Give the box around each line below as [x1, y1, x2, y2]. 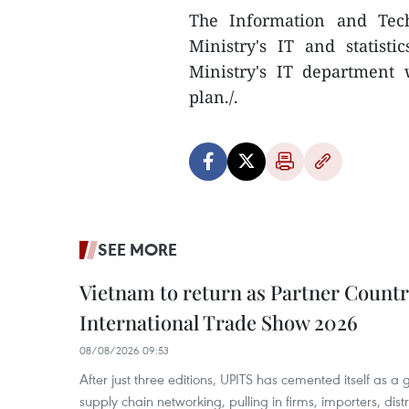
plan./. [189, 86, 238, 108]
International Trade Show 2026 [79, 309, 358, 336]
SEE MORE [98, 238, 177, 260]
